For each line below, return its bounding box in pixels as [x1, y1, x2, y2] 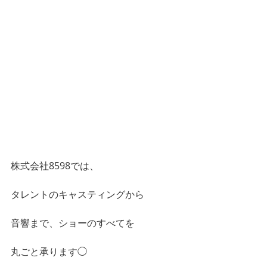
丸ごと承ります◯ [11, 245, 87, 258]
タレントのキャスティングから [11, 188, 144, 201]
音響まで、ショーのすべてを [11, 216, 135, 229]
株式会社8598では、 [11, 159, 99, 172]
